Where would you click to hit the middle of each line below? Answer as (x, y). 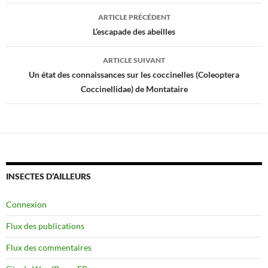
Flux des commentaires (49, 247)
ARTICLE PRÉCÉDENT (134, 17)
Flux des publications (45, 226)
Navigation (44, 12)
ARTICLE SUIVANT (134, 60)
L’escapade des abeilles (134, 31)
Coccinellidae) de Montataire (134, 89)
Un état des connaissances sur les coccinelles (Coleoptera (134, 74)
